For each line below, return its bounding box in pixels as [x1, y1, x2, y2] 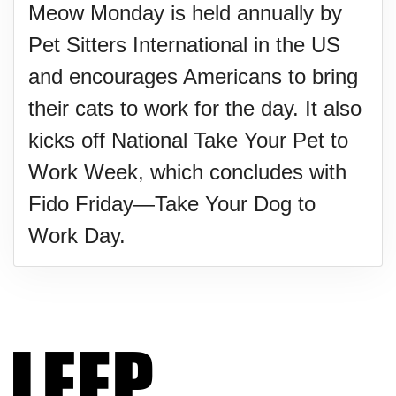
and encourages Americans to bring [28, 65, 358, 88]
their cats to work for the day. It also [28, 96, 362, 120]
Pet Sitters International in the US [28, 33, 340, 57]
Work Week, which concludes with [28, 160, 346, 184]
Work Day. [28, 224, 126, 247]
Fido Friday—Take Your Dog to [28, 192, 316, 216]
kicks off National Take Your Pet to [28, 128, 348, 152]
